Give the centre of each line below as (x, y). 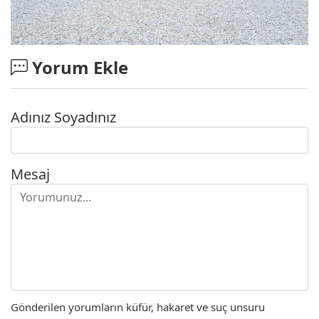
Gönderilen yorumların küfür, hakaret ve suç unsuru (138, 307)
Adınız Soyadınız (63, 117)
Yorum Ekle (78, 68)
